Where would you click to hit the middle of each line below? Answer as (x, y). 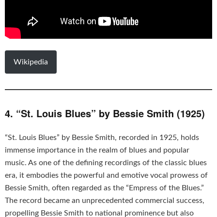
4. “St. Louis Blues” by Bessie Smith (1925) (105, 113)
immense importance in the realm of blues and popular (97, 150)
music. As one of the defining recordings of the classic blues (106, 163)
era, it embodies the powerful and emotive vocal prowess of (106, 175)
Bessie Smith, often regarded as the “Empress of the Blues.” (104, 188)
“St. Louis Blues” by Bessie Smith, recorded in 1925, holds (102, 137)
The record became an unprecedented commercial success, (105, 200)
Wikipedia (31, 62)
